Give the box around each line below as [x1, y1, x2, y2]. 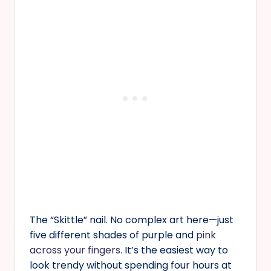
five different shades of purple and [30, 227, 196, 242]
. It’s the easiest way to [120, 243, 228, 257]
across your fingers [30, 243, 120, 257]
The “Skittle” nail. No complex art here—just [30, 212, 233, 227]
